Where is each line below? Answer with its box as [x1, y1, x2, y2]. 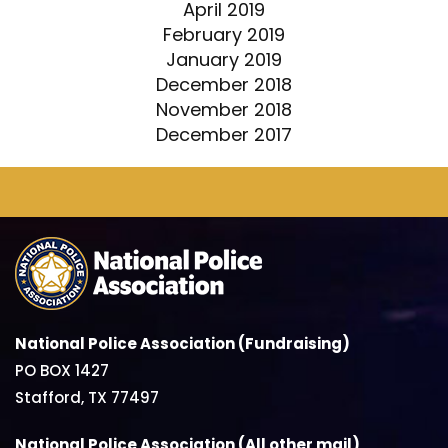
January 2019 [166, 46, 282, 72]
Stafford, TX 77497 [15, 386, 159, 408]
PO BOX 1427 [15, 359, 109, 381]
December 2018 [156, 71, 292, 97]
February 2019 [163, 21, 285, 47]
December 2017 [156, 121, 292, 147]
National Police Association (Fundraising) [15, 332, 350, 354]
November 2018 [156, 96, 292, 122]
